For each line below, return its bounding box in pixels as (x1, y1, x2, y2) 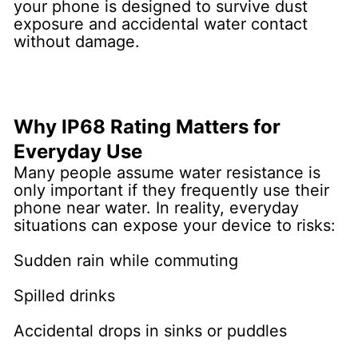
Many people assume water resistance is (14, 162, 321, 182)
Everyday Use (14, 139, 143, 163)
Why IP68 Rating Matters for (14, 114, 281, 138)
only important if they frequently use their (14, 180, 330, 200)
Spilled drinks (14, 285, 116, 305)
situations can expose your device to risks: (14, 215, 336, 235)
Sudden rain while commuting (14, 250, 239, 270)
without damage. (14, 31, 141, 51)
